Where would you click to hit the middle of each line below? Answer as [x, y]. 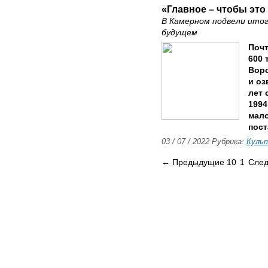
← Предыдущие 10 [200, 162]
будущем [179, 33]
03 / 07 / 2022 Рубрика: [204, 142]
